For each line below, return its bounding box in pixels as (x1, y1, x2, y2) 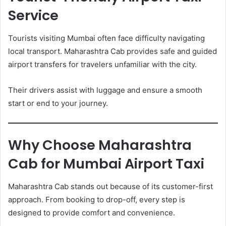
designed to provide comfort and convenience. (8, 207, 175, 217)
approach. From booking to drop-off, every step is (8, 194, 185, 204)
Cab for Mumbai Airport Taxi (8, 154, 204, 174)
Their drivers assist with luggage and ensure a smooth (8, 85, 202, 95)
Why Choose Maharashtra (8, 136, 192, 155)
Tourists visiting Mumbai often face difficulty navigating (8, 33, 205, 43)
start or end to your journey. (8, 98, 108, 108)
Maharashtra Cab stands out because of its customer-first (8, 181, 213, 191)
